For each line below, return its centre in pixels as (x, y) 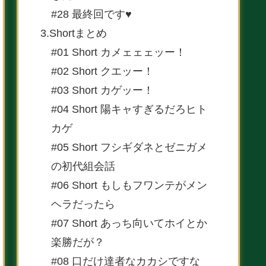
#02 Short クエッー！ (102, 71)
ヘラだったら (83, 204)
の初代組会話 (83, 166)
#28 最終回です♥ (91, 14)
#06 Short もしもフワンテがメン (129, 185)
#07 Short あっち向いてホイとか (129, 223)
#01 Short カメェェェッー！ (118, 52)
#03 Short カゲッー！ (102, 90)
